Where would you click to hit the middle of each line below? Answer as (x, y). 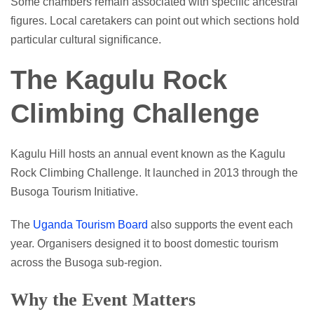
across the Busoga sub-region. (86, 262)
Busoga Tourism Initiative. (74, 191)
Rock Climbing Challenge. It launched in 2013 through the (154, 172)
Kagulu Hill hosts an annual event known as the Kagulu (148, 153)
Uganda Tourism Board (90, 224)
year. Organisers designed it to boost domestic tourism (144, 243)
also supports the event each (220, 224)
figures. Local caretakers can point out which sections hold (155, 20)
